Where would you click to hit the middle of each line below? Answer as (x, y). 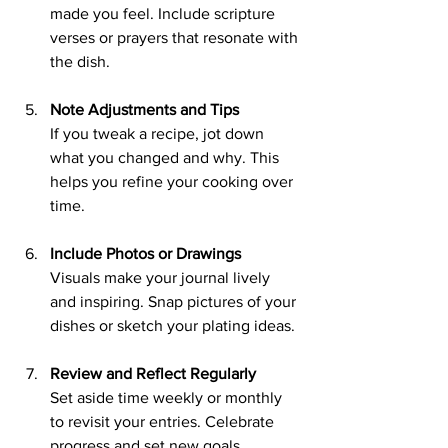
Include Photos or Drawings (145, 253)
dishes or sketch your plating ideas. (172, 325)
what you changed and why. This (166, 157)
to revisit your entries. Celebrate (164, 421)
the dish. (80, 61)
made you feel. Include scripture (164, 13)
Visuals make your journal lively (162, 277)
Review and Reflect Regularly (153, 373)
